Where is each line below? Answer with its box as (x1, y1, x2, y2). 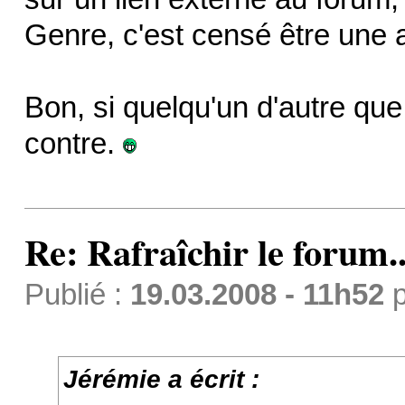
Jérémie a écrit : (63, 365, 260, 394)
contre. (24, 127, 123, 161)
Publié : (24, 278, 130, 312)
